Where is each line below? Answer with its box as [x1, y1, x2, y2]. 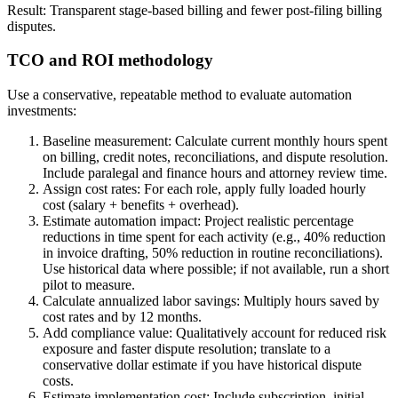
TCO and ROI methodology [7, 51, 213, 70]
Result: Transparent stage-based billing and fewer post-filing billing [7, 2, 382, 18]
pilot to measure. [43, 277, 135, 293]
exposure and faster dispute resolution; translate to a [43, 341, 330, 357]
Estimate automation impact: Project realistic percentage [43, 213, 354, 229]
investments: [7, 103, 76, 119]
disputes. [7, 18, 56, 34]
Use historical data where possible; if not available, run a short [43, 261, 389, 277]
